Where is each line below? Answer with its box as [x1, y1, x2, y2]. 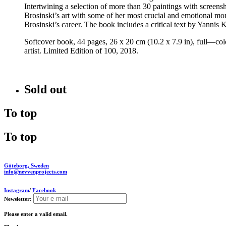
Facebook [32, 187, 56, 193]
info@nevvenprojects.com [4, 168, 67, 175]
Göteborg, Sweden [4, 162, 49, 168]
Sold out [24, 82, 67, 96]
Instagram [4, 187, 29, 193]
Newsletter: [4, 195, 33, 202]
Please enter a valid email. [4, 210, 68, 217]
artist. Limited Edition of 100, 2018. [24, 46, 138, 55]
